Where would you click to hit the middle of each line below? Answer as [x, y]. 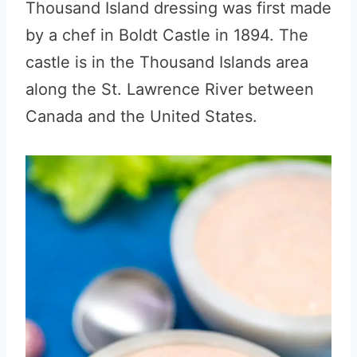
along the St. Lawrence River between [170, 89]
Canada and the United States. [141, 116]
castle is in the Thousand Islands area [167, 62]
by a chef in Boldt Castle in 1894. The [167, 35]
